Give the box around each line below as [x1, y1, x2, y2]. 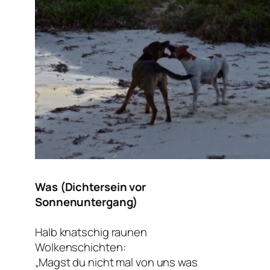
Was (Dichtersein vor [35, 179, 146, 195]
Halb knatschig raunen [35, 224, 147, 240]
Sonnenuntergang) [35, 194, 138, 210]
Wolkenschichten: [35, 239, 126, 256]
